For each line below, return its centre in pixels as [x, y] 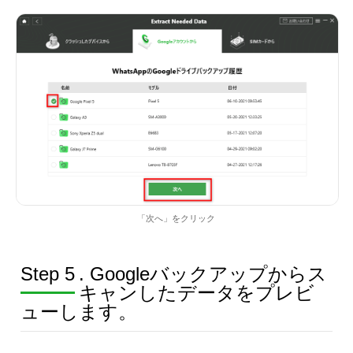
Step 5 [47, 274]
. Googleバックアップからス [203, 274]
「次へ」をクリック [176, 219]
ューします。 [78, 312]
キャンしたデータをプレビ [196, 293]
